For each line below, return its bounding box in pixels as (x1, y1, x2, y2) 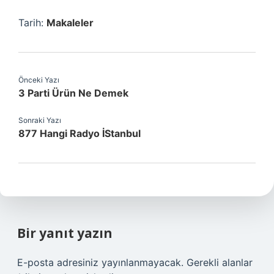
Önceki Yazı (18, 75, 59, 84)
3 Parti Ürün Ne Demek (18, 87, 128, 99)
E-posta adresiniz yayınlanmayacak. (17, 256, 183, 268)
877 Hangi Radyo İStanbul (18, 127, 141, 139)
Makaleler (46, 17, 94, 29)
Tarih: (18, 17, 46, 29)
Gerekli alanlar (187, 256, 253, 268)
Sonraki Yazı (18, 116, 61, 125)
